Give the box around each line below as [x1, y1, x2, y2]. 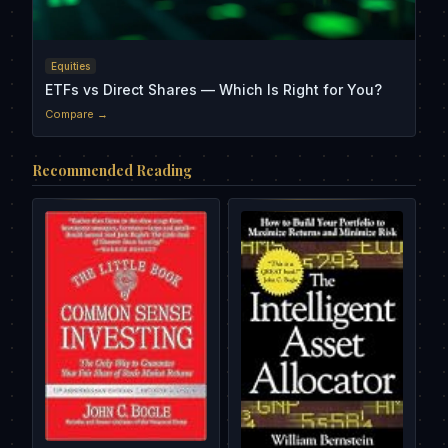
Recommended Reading [32, 161, 192, 181]
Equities [51, 60, 90, 73]
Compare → [45, 107, 108, 122]
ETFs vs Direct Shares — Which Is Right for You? [45, 81, 382, 99]
